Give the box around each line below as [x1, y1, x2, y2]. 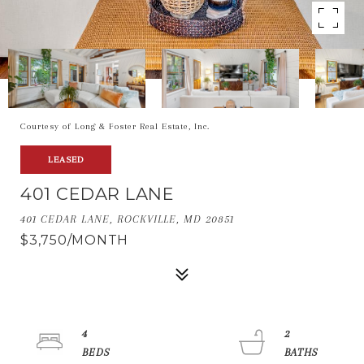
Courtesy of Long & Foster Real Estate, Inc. [20, 121, 210, 132]
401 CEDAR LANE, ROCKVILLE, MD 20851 [20, 213, 234, 225]
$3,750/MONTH [20, 232, 128, 248]
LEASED [48, 154, 84, 165]
